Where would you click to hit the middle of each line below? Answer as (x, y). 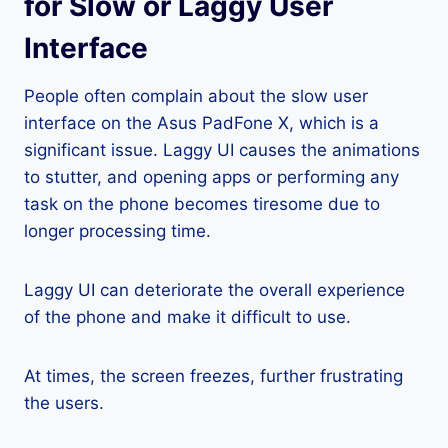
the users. (64, 403)
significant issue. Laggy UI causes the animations (222, 150)
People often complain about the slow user (196, 96)
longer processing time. (117, 231)
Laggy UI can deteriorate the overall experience (214, 290)
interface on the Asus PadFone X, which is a (201, 123)
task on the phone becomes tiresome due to (202, 204)
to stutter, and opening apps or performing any (211, 177)
